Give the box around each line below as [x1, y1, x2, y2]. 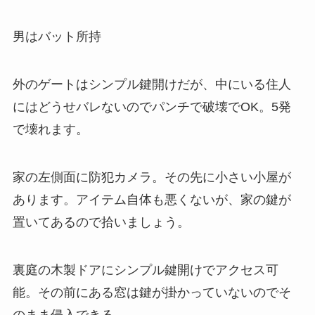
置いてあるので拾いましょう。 [12, 214, 190, 229]
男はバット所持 [12, 30, 101, 44]
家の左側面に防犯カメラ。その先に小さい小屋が [12, 169, 291, 184]
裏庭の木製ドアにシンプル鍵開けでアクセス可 [12, 262, 278, 277]
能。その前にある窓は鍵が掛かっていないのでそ [12, 285, 291, 300]
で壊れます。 [12, 122, 89, 136]
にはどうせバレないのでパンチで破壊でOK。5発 [12, 99, 291, 114]
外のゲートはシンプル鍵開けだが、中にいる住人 [12, 77, 291, 91]
